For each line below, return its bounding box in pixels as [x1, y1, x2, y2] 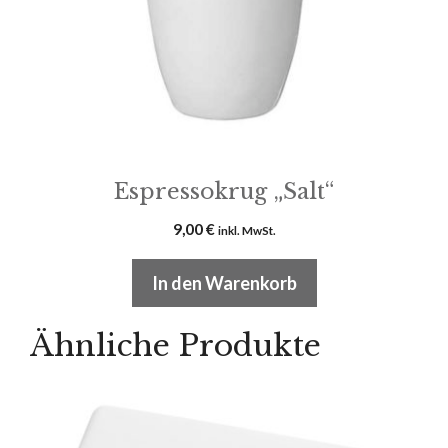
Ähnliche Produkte [30, 326, 321, 364]
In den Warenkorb [151, 271, 297, 294]
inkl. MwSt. [217, 223, 276, 237]
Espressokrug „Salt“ [114, 177, 334, 205]
